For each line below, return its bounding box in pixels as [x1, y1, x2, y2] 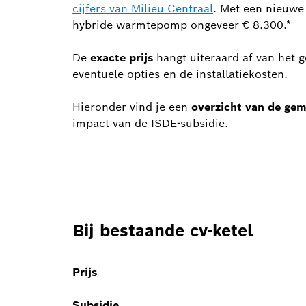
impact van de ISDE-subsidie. [72, 115, 228, 130]
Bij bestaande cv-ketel [72, 219, 253, 241]
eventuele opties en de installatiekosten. [72, 66, 288, 81]
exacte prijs [90, 50, 153, 65]
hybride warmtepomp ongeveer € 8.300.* [72, 17, 291, 32]
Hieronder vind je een [72, 99, 191, 114]
